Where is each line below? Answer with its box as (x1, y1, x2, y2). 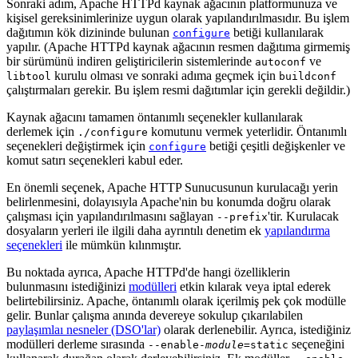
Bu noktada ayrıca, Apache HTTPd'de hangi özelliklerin (6, 265, 290, 279)
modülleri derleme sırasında (6, 336, 148, 351)
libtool (6, 70, 51, 82)
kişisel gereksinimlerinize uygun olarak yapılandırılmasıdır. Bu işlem (6, 10, 349, 25)
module (205, 338, 244, 351)
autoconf (255, 55, 306, 68)
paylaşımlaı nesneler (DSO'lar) (6, 322, 161, 336)
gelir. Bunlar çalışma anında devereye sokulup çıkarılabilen (6, 308, 303, 322)
